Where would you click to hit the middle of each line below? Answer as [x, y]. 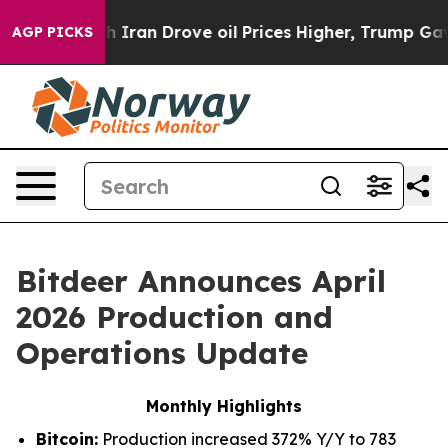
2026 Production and [174, 317]
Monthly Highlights [224, 406]
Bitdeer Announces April [201, 281]
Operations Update [162, 353]
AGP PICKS [52, 32]
